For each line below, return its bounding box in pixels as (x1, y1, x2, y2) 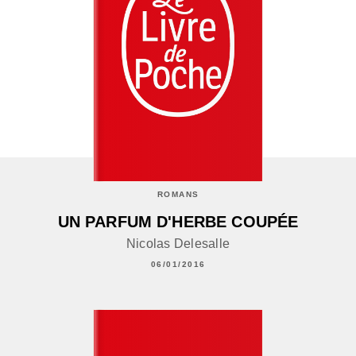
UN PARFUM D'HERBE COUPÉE (57, 212, 299, 230)
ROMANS (157, 189, 199, 199)
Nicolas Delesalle (126, 236, 230, 250)
